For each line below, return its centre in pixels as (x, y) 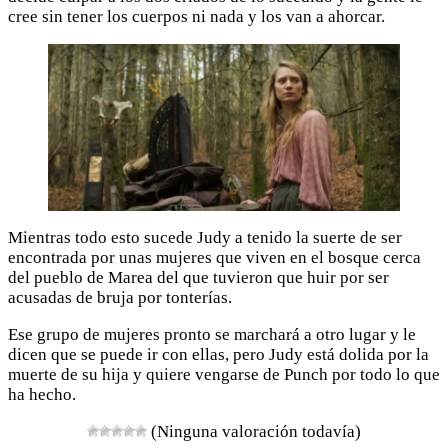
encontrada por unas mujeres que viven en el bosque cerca (214, 257)
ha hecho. (42, 394)
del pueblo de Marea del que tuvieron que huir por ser (198, 277)
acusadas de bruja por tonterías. (120, 297)
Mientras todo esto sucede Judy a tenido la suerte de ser (205, 237)
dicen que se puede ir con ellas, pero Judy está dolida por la (218, 354)
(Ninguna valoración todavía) (254, 431)
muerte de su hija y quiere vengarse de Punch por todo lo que (224, 374)
